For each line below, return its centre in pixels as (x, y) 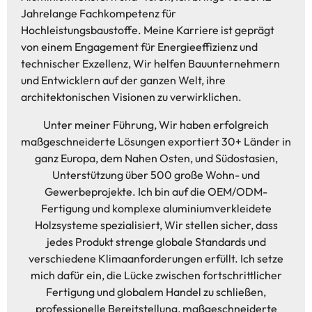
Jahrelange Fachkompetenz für (99, 14)
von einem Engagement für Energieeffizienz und (139, 47)
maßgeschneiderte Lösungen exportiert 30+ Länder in (156, 142)
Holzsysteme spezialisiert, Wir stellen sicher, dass (156, 225)
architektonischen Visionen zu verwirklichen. (131, 97)
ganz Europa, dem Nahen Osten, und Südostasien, (156, 158)
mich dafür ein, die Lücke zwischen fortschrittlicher (156, 275)
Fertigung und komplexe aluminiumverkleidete (156, 209)
